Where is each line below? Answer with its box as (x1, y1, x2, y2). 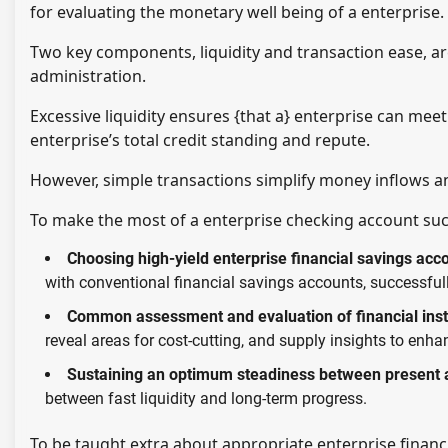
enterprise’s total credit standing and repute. (30, 128, 370, 151)
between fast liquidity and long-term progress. (45, 388, 367, 408)
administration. (30, 64, 146, 87)
